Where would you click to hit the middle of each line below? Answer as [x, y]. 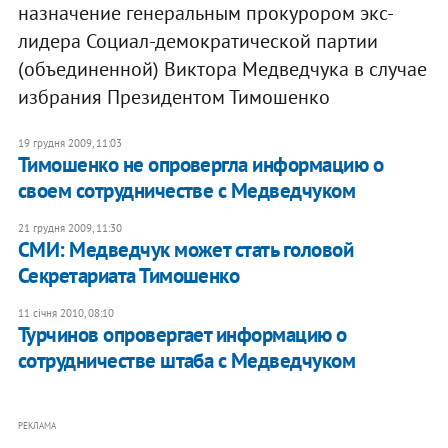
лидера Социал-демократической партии [197, 41]
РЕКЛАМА [36, 426]
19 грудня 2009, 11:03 [69, 143]
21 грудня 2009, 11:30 [69, 228]
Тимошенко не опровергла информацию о [200, 165]
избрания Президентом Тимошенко [173, 97]
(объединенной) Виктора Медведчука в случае [222, 69]
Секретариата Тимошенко [128, 276]
